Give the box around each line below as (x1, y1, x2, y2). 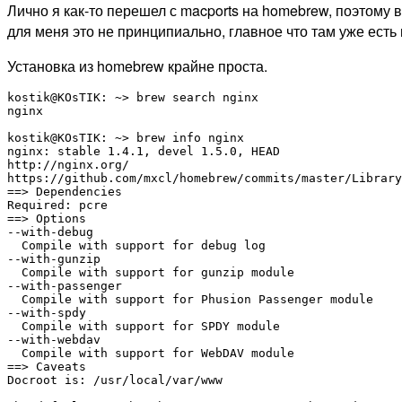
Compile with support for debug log (7, 238, 266, 252)
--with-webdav (7, 332, 100, 346)
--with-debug (7, 224, 93, 239)
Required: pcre (7, 197, 108, 212)
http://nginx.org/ (7, 157, 129, 171)
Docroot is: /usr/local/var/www (7, 372, 223, 387)
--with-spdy (7, 305, 86, 319)
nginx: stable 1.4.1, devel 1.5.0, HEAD (7, 144, 280, 158)
